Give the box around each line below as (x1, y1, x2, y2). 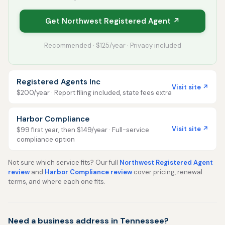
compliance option (17, 135, 75, 144)
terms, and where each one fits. (8, 177, 105, 186)
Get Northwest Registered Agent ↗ (45, 16, 180, 26)
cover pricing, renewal (132, 168, 202, 176)
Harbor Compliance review (45, 168, 132, 176)
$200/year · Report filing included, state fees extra (17, 88, 172, 97)
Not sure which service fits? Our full (8, 158, 120, 167)
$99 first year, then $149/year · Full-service (17, 126, 149, 134)
